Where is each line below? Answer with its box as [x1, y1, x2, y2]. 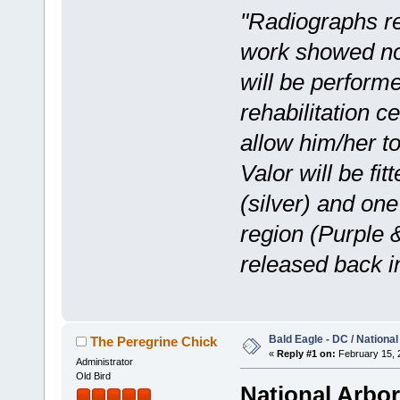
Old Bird [75, 371, 111, 382]
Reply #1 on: [276, 348, 336, 360]
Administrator [75, 356, 133, 368]
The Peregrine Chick [90, 334, 218, 350]
